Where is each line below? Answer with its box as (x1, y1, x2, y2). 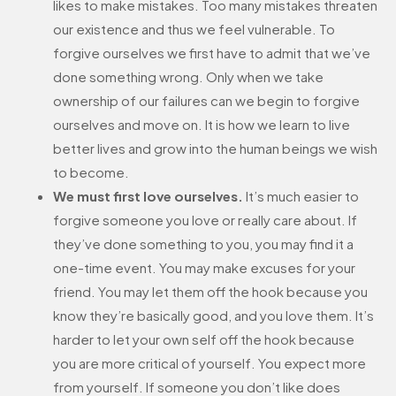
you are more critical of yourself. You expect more (53, 354, 366, 372)
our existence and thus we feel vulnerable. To (53, 20, 335, 38)
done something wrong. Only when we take (53, 68, 324, 86)
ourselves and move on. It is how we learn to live (53, 116, 350, 133)
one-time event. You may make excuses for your (53, 259, 355, 277)
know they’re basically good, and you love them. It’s (53, 307, 374, 324)
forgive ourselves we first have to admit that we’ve (53, 44, 370, 62)
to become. (53, 164, 129, 181)
